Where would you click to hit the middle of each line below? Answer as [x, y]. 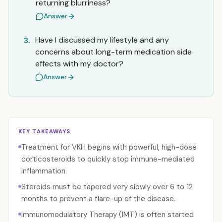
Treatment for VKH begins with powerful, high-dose [109, 147]
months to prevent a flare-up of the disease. [98, 199]
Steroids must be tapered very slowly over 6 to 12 [107, 187]
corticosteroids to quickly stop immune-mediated [108, 159]
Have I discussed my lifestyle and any [102, 40]
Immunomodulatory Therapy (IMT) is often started [108, 215]
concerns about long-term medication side [113, 52]
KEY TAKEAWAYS [45, 131]
